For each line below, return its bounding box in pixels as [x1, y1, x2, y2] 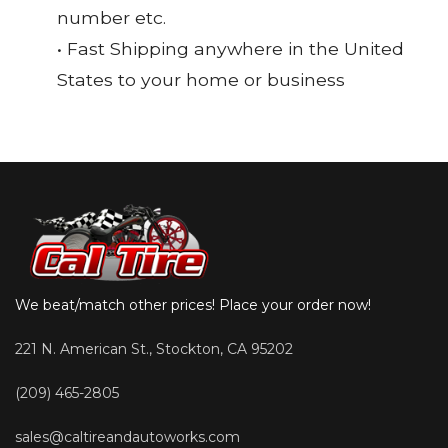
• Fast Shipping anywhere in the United [57, 38, 404, 60]
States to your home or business [57, 69, 345, 91]
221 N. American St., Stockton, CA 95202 [15, 339, 293, 358]
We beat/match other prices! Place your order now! [15, 295, 371, 314]
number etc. [57, 7, 166, 29]
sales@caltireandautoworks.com [15, 427, 240, 446]
